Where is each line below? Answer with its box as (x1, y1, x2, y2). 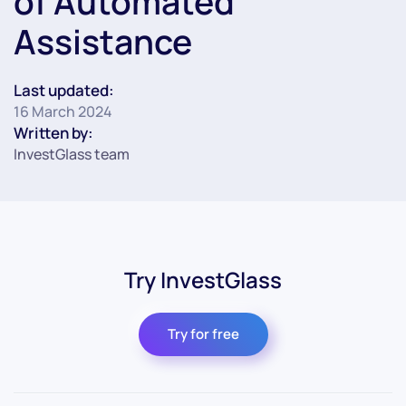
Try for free (167, 324, 239, 343)
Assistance (14, 18, 192, 64)
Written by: (14, 122, 93, 143)
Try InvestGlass (124, 265, 282, 295)
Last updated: (14, 80, 114, 101)
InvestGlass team (14, 144, 130, 164)
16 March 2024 (14, 101, 112, 121)
